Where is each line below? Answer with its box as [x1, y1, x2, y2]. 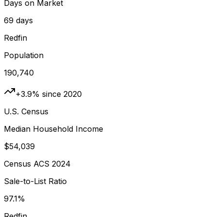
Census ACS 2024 [4, 158, 71, 169]
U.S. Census [4, 106, 48, 116]
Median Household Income [4, 124, 103, 134]
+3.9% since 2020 [15, 89, 82, 99]
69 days [4, 15, 33, 25]
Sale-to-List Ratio [4, 176, 67, 186]
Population [4, 50, 44, 60]
